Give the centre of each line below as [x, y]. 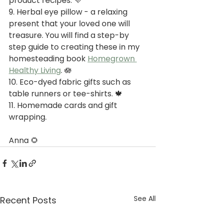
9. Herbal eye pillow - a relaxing [69, 12]
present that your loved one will [70, 24]
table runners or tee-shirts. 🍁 [66, 94]
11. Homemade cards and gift [64, 106]
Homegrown [112, 59]
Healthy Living [35, 71]
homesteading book [48, 59]
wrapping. [28, 117]
